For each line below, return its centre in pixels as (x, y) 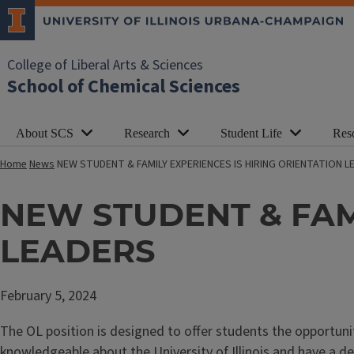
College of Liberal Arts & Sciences (105, 65)
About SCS (45, 133)
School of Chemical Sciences (124, 87)
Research (147, 133)
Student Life (251, 133)
